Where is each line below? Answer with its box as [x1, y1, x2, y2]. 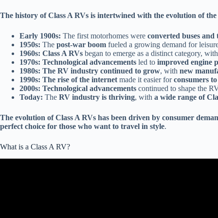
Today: [19, 93, 43, 102]
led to [136, 58, 157, 67]
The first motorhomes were [61, 32, 147, 40]
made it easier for [117, 75, 174, 84]
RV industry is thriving [59, 93, 135, 102]
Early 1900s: [19, 32, 61, 40]
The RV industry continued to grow [42, 67, 160, 75]
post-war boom [56, 40, 106, 49]
